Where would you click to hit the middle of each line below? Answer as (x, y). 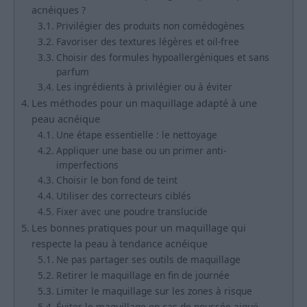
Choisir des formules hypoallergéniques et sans (162, 58)
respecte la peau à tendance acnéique (119, 244)
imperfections (87, 165)
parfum (72, 72)
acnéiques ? (58, 10)
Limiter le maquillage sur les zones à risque (154, 291)
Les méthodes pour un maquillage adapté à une (144, 103)
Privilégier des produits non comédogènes (150, 26)
